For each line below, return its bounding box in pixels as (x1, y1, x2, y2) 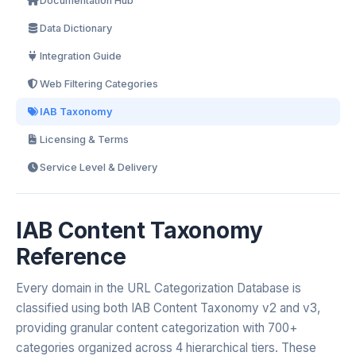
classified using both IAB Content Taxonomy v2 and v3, (16, 300, 320, 315)
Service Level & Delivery (40, 161, 157, 173)
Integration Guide (40, 50, 122, 62)
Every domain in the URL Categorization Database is (16, 281, 301, 296)
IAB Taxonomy (40, 106, 113, 118)
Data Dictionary (40, 22, 112, 34)
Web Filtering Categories (40, 78, 158, 90)
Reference (16, 243, 126, 270)
